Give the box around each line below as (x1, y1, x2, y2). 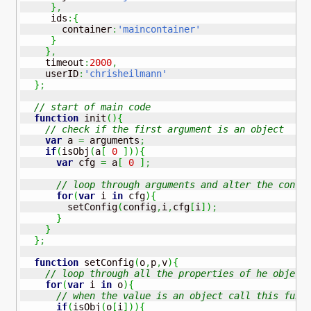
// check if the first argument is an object (44, 123, 284, 135)
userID (22, 67, 78, 79)
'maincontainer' (117, 23, 201, 35)
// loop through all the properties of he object (44, 267, 306, 279)
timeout (22, 56, 84, 68)
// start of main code (33, 101, 156, 112)
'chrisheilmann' (83, 67, 167, 79)
